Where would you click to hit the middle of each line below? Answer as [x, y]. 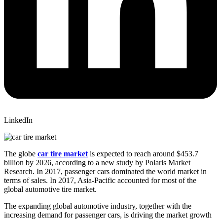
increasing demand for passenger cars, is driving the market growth [108, 215]
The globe [21, 153]
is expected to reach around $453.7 [143, 153]
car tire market [63, 153]
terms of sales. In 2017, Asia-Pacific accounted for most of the [100, 180]
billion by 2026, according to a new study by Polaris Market [97, 162]
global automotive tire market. [50, 189]
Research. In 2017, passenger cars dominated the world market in [105, 171]
